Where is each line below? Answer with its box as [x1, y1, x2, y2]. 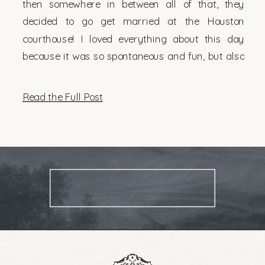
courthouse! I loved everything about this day [22, 32, 245, 45]
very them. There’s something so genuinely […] [22, 67, 230, 80]
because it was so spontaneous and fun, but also [22, 49, 245, 62]
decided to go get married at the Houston [22, 15, 245, 28]
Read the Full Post [22, 90, 103, 103]
